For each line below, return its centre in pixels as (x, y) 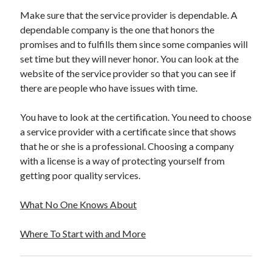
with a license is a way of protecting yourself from (123, 161)
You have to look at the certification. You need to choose (136, 117)
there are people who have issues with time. (109, 88)
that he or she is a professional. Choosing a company (127, 146)
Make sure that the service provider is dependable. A (129, 15)
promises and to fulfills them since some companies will (134, 44)
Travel (31, 7)
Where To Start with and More (83, 233)
